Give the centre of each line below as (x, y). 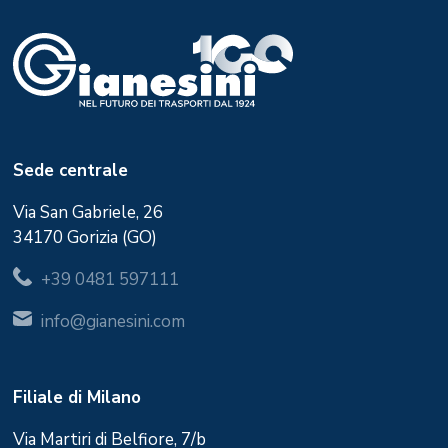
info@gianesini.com (113, 322)
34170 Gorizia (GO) (84, 238)
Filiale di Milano (76, 398)
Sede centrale (70, 171)
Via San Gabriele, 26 (87, 213)
